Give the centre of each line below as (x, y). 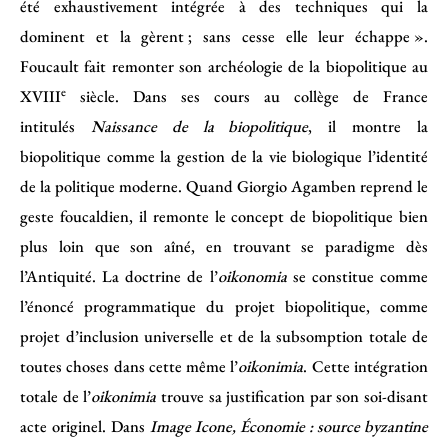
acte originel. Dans (85, 425)
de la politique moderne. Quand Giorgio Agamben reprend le (224, 185)
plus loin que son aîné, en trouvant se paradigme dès (224, 245)
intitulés (55, 125)
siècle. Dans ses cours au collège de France (247, 95)
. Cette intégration (366, 365)
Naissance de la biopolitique (199, 125)
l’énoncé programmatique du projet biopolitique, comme (224, 305)
